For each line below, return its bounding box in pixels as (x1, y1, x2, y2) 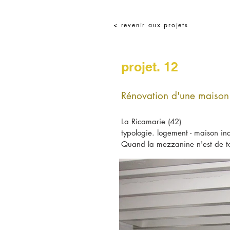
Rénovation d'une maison (121, 89, 229, 102)
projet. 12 (121, 59, 178, 74)
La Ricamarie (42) (121, 117, 181, 126)
